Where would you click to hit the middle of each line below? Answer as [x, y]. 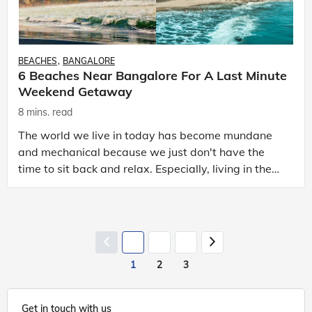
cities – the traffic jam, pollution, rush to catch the [145, 185]
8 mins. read [45, 112]
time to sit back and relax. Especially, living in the [145, 169]
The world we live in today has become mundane [145, 135]
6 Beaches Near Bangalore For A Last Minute [153, 75]
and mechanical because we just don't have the [141, 152]
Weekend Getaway [75, 91]
